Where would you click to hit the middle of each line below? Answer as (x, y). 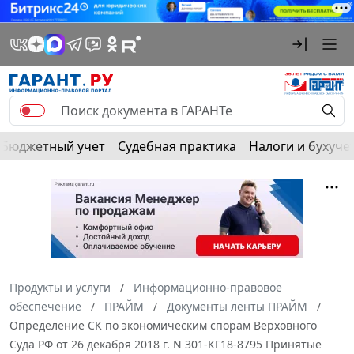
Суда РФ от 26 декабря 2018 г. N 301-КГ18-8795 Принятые (166, 344)
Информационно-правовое (208, 287)
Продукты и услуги (60, 287)
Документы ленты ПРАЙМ (237, 306)
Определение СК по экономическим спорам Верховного (163, 325)
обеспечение (45, 306)
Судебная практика (177, 146)
